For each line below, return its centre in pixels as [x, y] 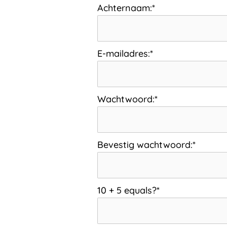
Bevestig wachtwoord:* [147, 145]
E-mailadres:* [125, 54]
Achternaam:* [126, 8]
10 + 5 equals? [127, 191]
